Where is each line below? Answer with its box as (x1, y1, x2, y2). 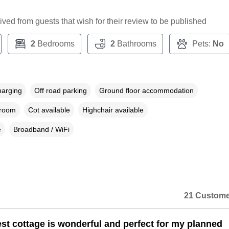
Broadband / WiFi (13, 125, 70, 134)
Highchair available (82, 106, 144, 114)
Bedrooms (35, 39, 75, 49)
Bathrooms (114, 39, 156, 49)
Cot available (28, 106, 70, 114)
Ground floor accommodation (99, 86, 194, 95)
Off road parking (34, 86, 87, 95)
